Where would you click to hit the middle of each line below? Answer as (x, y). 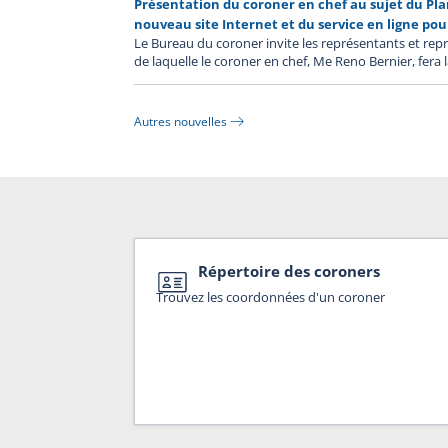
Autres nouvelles (181, 121)
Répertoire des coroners (288, 271)
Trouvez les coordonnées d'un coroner (270, 297)
